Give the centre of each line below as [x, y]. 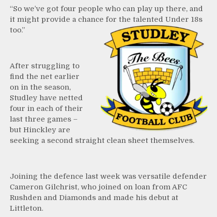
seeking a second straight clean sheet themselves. [102, 140]
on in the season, [40, 87]
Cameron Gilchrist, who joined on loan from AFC [98, 187]
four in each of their [46, 108]
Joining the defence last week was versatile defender [108, 176]
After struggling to [45, 66]
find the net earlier [45, 76]
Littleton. [26, 208]
